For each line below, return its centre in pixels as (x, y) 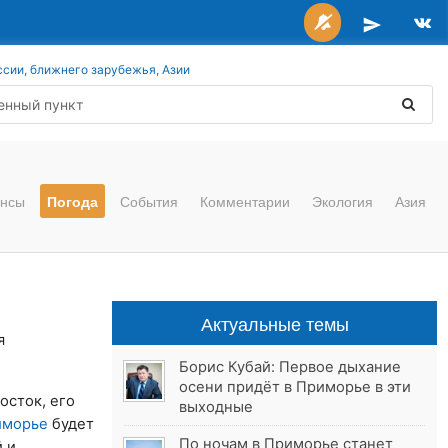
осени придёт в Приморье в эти (295, 387)
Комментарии (245, 201)
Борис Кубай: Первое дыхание (290, 367)
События (149, 201)
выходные (216, 407)
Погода (72, 201)
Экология (342, 201)
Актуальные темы (274, 323)
